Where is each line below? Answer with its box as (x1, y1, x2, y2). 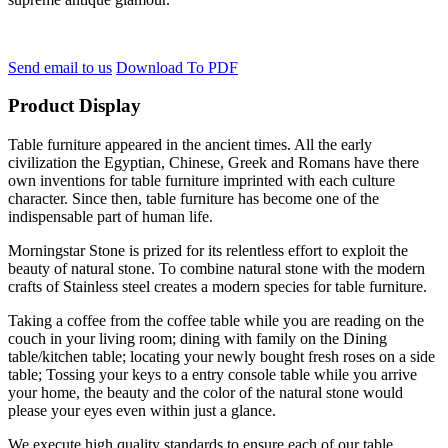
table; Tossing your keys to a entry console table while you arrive (8, 366, 417, 384)
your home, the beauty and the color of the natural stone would (8, 384, 403, 402)
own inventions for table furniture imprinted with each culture (8, 172, 395, 190)
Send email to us (8, 58, 112, 76)
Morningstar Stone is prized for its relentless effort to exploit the (8, 242, 408, 260)
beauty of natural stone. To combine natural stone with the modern (8, 260, 425, 278)
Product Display (8, 95, 141, 117)
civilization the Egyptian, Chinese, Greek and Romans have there (8, 154, 419, 172)
